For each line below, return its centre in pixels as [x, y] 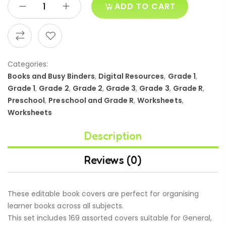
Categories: [28, 64]
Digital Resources [131, 76]
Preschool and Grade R [91, 101]
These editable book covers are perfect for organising [103, 194]
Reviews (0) [113, 160]
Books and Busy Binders [51, 76]
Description [113, 136]
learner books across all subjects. [66, 206]
